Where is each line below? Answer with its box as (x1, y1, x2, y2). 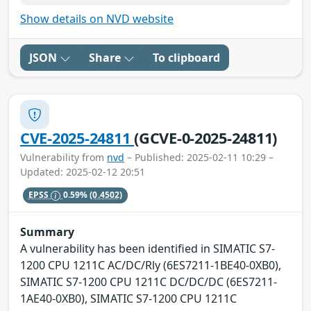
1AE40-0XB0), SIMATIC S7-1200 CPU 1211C (20, 290, 237, 306)
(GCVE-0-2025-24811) (134, 128, 278, 149)
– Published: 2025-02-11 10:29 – (124, 151, 274, 165)
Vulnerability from (20, 151, 107, 165)
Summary (20, 224, 74, 239)
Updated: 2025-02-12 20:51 (20, 165, 145, 179)
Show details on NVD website (20, 11, 174, 27)
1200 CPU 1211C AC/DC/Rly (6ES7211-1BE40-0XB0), (20, 257, 281, 273)
